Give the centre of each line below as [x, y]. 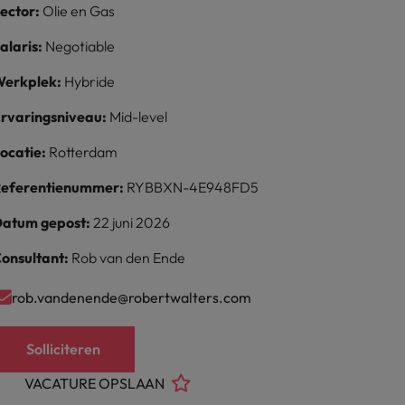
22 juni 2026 [132, 222]
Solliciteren [64, 349]
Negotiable [80, 46]
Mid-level [139, 117]
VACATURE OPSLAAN [95, 383]
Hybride [90, 81]
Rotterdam [84, 152]
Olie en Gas [79, 11]
